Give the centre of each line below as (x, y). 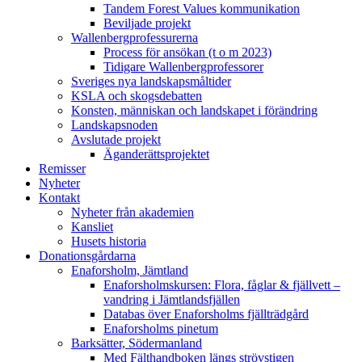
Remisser (62, 168)
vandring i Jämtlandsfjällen (172, 299)
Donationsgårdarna (87, 255)
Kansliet (92, 226)
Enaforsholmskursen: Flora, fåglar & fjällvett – (222, 284)
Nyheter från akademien (133, 212)
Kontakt (59, 197)
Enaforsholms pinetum (161, 328)
